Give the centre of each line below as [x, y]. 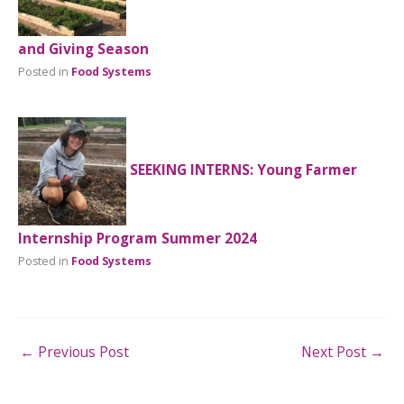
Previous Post [82, 352]
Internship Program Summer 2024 [138, 239]
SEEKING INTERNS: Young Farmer [243, 170]
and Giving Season [83, 48]
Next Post [335, 352]
